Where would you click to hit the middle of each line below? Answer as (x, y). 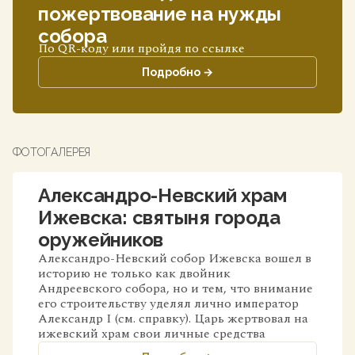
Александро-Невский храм (162, 195)
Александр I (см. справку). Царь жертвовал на (173, 319)
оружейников (101, 240)
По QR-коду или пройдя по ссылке (141, 48)
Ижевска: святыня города (159, 218)
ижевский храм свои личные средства (152, 334)
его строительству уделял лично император (168, 303)
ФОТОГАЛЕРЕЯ (52, 152)
